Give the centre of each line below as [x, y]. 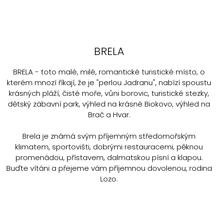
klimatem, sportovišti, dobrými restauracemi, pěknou [109, 147]
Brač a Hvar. [109, 115]
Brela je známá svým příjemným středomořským [109, 136]
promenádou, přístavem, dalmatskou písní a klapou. [109, 158]
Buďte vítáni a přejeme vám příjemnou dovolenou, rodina [109, 168]
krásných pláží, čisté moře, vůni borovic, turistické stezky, [109, 93]
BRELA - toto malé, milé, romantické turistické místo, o [109, 72]
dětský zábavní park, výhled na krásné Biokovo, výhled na [109, 104]
